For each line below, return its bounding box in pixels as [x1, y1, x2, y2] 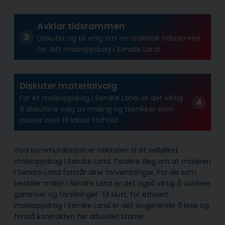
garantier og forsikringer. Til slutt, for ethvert [14, 189, 168, 200]
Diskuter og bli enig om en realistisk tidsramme [37, 33, 201, 43]
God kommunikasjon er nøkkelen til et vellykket [14, 145, 178, 156]
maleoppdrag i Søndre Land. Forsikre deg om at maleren [14, 156, 211, 167]
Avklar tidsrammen [37, 20, 125, 32]
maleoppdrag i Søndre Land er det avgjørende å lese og [14, 200, 209, 211]
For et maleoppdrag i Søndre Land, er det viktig [19, 92, 183, 103]
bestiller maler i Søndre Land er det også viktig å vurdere [14, 178, 210, 189]
